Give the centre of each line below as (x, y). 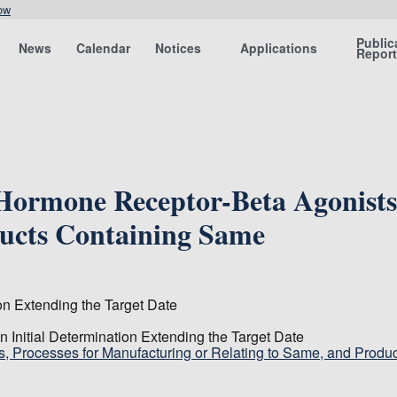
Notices (179, 48)
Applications (279, 48)
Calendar (104, 48)
